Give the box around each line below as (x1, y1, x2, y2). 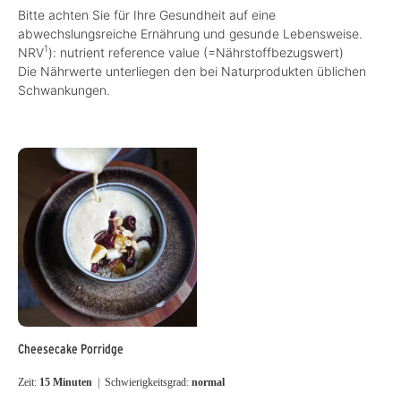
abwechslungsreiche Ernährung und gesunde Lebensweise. (18, 25, 363, 41)
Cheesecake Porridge (18, 340, 124, 357)
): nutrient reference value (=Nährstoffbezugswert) (48, 44, 344, 60)
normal (192, 376, 225, 389)
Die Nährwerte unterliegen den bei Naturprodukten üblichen (18, 63, 366, 79)
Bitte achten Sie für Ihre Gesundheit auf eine (18, 6, 276, 22)
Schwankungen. (18, 81, 110, 98)
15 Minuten (39, 376, 95, 389)
